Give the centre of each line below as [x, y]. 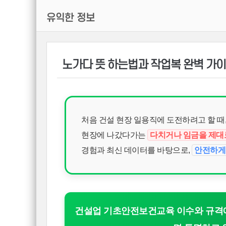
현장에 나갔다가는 [115, 135]
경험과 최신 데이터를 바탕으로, [137, 150]
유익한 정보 [71, 18]
